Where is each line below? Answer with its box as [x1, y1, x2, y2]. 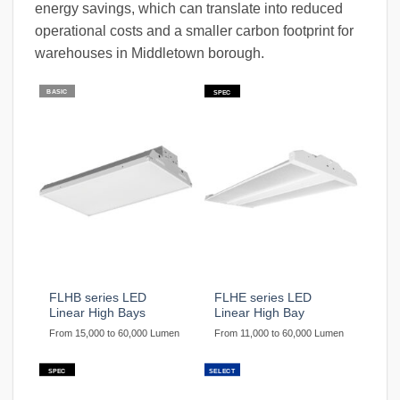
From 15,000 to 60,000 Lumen [49, 328, 180, 339]
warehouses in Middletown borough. [35, 46, 264, 62]
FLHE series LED [214, 291, 312, 305]
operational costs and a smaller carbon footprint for [35, 23, 354, 39]
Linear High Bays [49, 306, 146, 321]
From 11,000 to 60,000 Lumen [214, 328, 345, 339]
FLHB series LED [49, 291, 147, 305]
